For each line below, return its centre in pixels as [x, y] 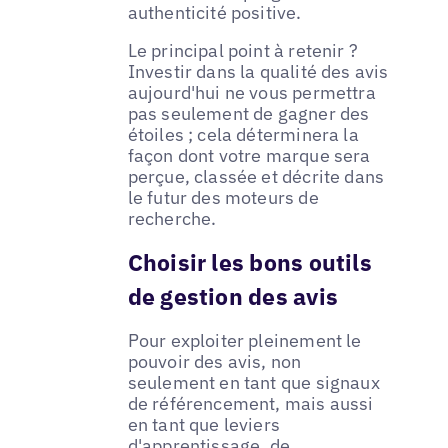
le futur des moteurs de [223, 197]
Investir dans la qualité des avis [258, 71]
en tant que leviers [204, 425]
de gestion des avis [232, 296]
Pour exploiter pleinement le [244, 341]
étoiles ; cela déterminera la [243, 134]
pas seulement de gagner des [248, 113]
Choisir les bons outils [249, 262]
